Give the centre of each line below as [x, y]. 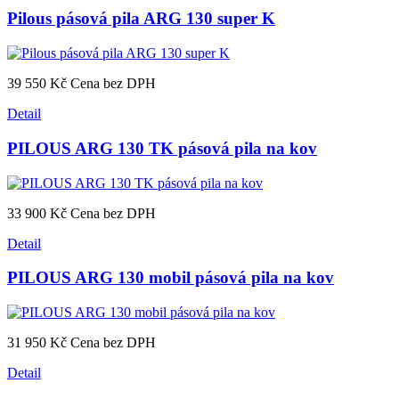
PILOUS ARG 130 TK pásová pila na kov [162, 148]
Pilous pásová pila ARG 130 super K [141, 19]
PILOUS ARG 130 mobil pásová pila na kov [171, 278]
